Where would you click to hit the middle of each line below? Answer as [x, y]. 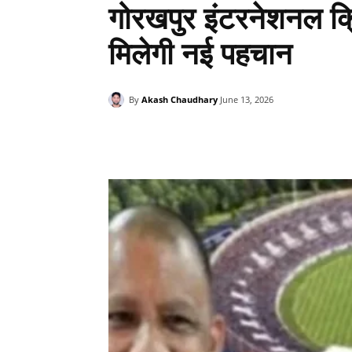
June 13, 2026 [247, 100]
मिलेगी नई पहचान [200, 54]
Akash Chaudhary [180, 99]
